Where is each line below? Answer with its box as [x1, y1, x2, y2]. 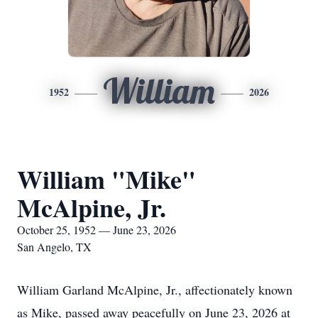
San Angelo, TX [17, 239, 92, 254]
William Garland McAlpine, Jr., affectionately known [17, 281, 292, 298]
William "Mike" [17, 160, 196, 197]
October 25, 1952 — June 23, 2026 [17, 222, 176, 237]
